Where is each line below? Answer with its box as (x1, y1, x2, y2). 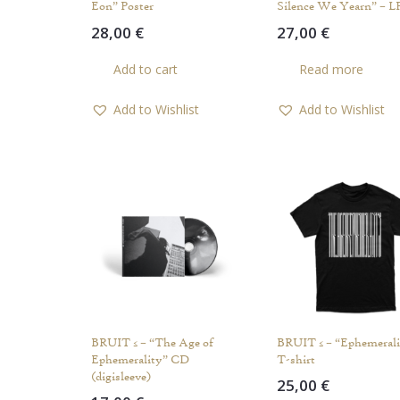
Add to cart (113, 61, 179, 79)
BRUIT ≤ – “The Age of (91, 334, 213, 349)
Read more (299, 61, 364, 79)
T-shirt (277, 351, 316, 366)
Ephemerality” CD (91, 351, 189, 366)
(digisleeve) (91, 368, 151, 383)
